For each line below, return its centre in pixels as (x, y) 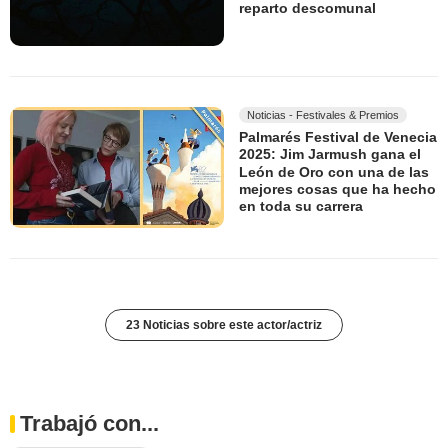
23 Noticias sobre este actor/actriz (224, 324)
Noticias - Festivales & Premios (323, 115)
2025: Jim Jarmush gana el (330, 154)
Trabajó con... (89, 423)
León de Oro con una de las (334, 172)
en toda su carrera (301, 206)
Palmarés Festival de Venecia (338, 137)
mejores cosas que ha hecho (337, 189)
